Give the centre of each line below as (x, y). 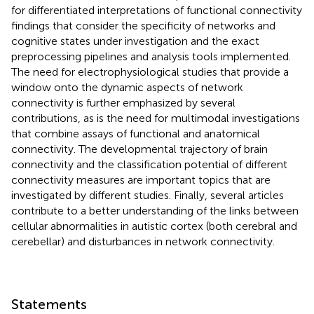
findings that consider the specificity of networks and (143, 25)
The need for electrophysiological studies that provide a (150, 71)
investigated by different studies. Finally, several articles (148, 195)
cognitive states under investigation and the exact (135, 41)
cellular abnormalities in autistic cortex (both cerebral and (154, 226)
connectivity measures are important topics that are (141, 179)
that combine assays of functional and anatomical (136, 133)
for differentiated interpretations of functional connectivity (157, 10)
